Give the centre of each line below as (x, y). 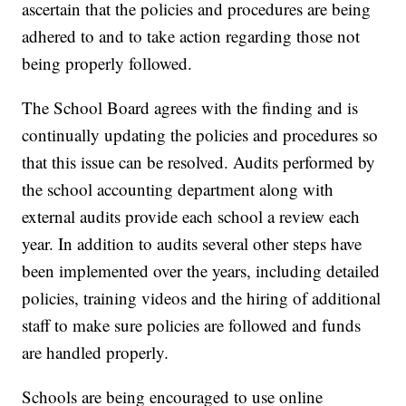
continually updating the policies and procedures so (200, 135)
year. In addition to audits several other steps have (192, 244)
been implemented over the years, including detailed (201, 271)
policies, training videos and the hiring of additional (202, 298)
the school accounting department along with (178, 189)
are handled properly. (96, 353)
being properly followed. (107, 63)
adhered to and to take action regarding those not (191, 36)
